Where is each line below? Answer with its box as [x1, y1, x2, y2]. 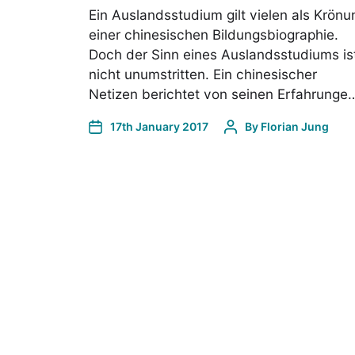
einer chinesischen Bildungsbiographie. [89, 26, 338, 43]
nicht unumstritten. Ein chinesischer [89, 66, 317, 82]
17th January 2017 [110, 120, 208, 133]
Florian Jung [261, 120, 329, 133]
